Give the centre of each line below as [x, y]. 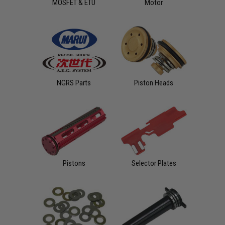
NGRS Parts [74, 83]
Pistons [74, 163]
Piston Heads [154, 83]
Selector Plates [154, 163]
